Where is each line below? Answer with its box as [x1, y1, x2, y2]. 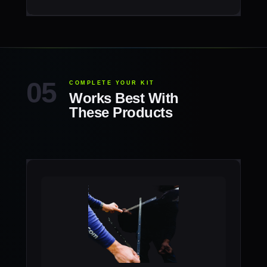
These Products [69, 104, 173, 120]
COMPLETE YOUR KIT [69, 80, 155, 86]
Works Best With [69, 90, 179, 106]
